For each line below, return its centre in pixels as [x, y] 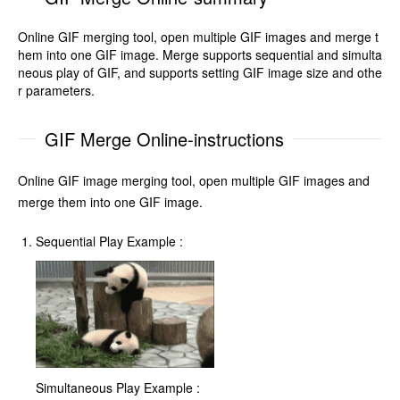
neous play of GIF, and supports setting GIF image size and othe [200, 72]
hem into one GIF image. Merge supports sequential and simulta [200, 54]
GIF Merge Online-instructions [164, 139]
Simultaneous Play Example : [118, 387]
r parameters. [56, 90]
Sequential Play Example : [109, 241]
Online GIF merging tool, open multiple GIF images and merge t [198, 37]
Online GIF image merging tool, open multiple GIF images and [194, 180]
